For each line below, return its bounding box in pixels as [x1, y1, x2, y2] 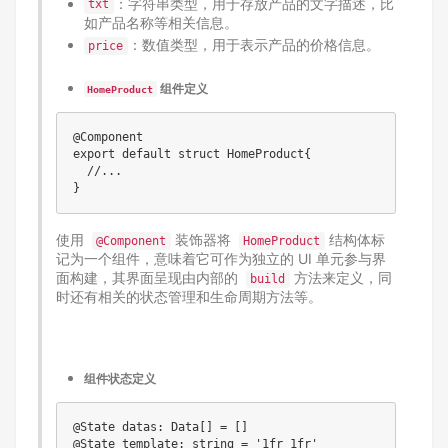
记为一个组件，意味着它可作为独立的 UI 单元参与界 [55, 250, 386, 267]
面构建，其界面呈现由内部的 [55, 269, 246, 286]
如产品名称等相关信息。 [83, 13, 238, 31]
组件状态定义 [83, 371, 156, 386]
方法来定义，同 [289, 269, 392, 286]
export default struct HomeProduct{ [72, 147, 311, 161]
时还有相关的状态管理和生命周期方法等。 [55, 288, 322, 305]
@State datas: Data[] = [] [72, 420, 248, 434]
